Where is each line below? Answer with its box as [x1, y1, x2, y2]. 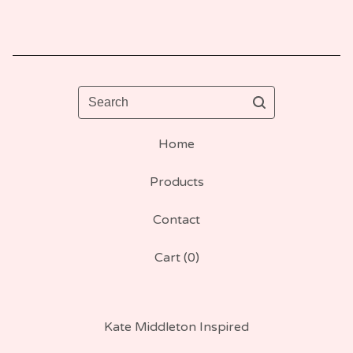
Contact [153, 212, 200, 228]
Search [77, 87, 119, 102]
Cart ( [154, 250, 188, 266]
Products [149, 174, 204, 190]
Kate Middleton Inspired [104, 319, 249, 335]
